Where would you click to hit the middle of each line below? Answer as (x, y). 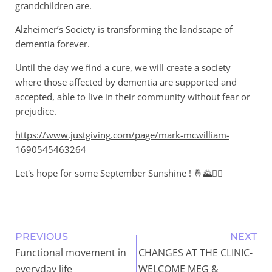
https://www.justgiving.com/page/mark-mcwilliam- (122, 134)
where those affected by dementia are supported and (126, 82)
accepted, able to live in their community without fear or (133, 96)
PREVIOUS (42, 236)
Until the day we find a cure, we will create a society (123, 67)
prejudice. (36, 111)
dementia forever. (53, 43)
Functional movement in (71, 252)
